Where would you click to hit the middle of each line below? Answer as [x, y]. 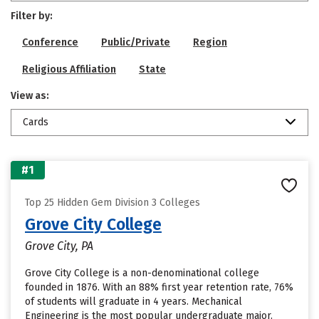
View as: [30, 96]
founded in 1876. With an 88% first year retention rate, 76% [159, 287]
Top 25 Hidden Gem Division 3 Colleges [113, 203]
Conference [50, 42]
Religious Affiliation [69, 69]
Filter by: [32, 16]
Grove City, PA [59, 246]
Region [210, 42]
